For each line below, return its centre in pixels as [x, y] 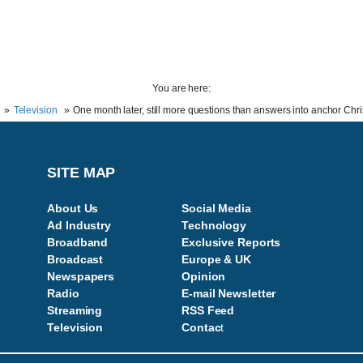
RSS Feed [208, 310]
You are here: [181, 88]
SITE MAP [81, 173]
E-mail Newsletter [229, 293]
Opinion [204, 276]
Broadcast [75, 259]
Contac [201, 327]
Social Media [216, 208]
